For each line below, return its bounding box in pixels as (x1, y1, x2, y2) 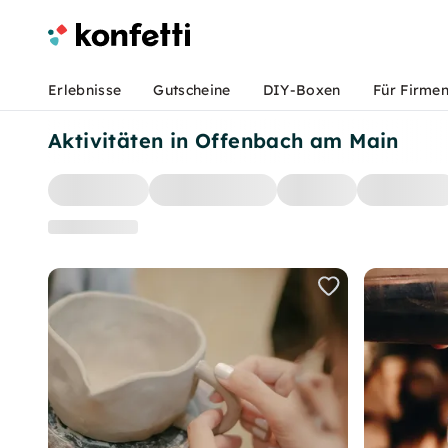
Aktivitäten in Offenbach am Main (48, 128, 399, 153)
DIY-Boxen (262, 81, 341, 99)
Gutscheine (153, 81, 231, 99)
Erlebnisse (48, 81, 122, 99)
